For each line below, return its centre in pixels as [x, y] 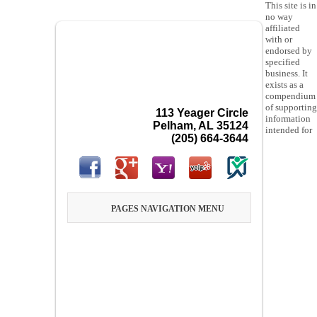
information [288, 119]
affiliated [283, 28]
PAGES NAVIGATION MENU [168, 209]
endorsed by [289, 51]
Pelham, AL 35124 [201, 126]
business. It [287, 73]
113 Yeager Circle [202, 113]
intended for [289, 130]
